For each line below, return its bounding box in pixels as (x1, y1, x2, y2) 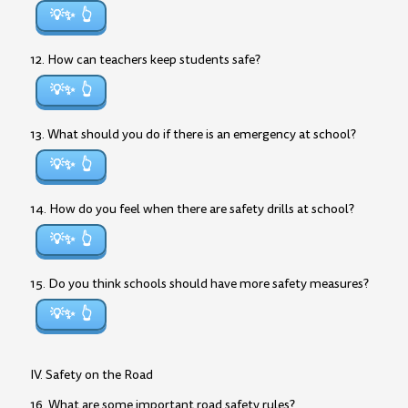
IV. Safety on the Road (30, 366, 153, 383)
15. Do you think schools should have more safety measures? (30, 275, 369, 292)
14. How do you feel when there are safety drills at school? (30, 200, 354, 218)
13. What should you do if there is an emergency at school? (30, 126, 356, 143)
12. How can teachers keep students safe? (30, 51, 260, 68)
